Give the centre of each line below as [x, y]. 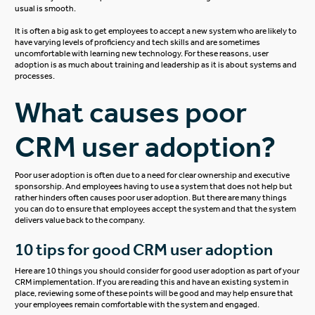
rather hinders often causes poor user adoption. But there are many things [151, 198]
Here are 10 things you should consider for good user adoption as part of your [157, 270]
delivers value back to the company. [82, 220]
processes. [36, 76]
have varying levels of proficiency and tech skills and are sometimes [138, 42]
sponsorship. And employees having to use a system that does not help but [154, 187]
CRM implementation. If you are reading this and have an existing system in [152, 282]
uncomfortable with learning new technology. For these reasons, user [142, 53]
